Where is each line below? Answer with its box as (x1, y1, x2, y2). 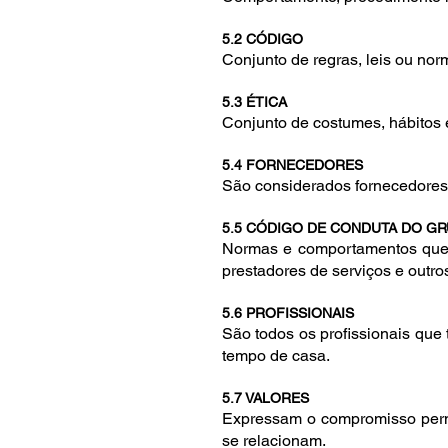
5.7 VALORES (222, 390, 309, 406)
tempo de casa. (222, 346, 330, 365)
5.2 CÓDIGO (222, 31, 303, 47)
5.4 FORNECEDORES (222, 157, 363, 173)
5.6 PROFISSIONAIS (222, 305, 354, 321)
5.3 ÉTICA (222, 94, 287, 110)
